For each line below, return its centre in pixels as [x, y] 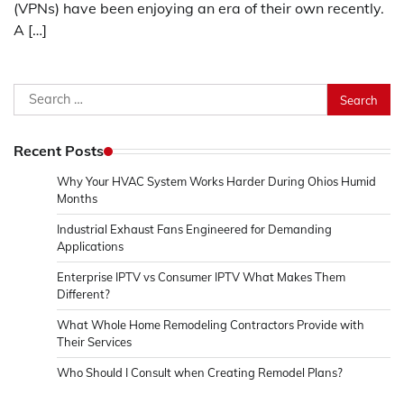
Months [77, 199]
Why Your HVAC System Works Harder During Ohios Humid [216, 182]
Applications [90, 247]
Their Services [94, 342]
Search [36, 94]
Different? [83, 294]
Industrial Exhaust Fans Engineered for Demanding [194, 230]
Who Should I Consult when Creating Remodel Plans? [200, 373]
